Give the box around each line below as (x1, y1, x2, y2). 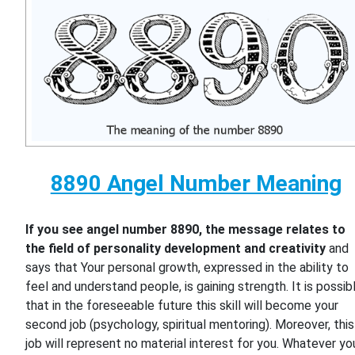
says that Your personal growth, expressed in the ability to (25, 260, 349, 276)
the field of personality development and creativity (25, 241, 326, 257)
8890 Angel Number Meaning (50, 170, 342, 197)
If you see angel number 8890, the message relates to (25, 222, 346, 238)
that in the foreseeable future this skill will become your (25, 298, 339, 314)
